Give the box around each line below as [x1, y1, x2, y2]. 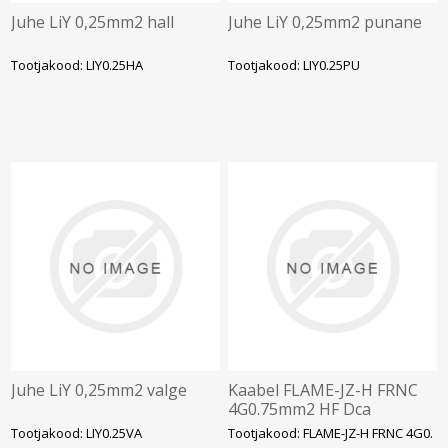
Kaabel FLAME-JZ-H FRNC [228, 378, 419, 401]
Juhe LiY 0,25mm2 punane [228, 11, 423, 34]
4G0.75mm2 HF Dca [228, 397, 372, 420]
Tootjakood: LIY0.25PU [228, 56, 361, 75]
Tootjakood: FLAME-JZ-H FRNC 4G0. [228, 423, 434, 442]
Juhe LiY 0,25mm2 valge [11, 378, 188, 401]
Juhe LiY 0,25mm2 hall [11, 11, 175, 34]
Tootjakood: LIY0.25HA [11, 56, 144, 75]
